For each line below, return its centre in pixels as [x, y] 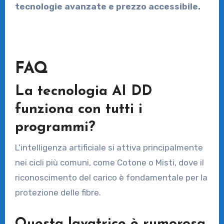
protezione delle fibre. [58, 192]
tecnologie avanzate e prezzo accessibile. [107, 7]
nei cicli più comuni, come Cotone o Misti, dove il [109, 162]
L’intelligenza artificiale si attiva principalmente [109, 147]
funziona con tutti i [78, 110]
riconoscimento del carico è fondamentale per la [111, 177]
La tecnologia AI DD [83, 92]
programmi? [55, 128]
